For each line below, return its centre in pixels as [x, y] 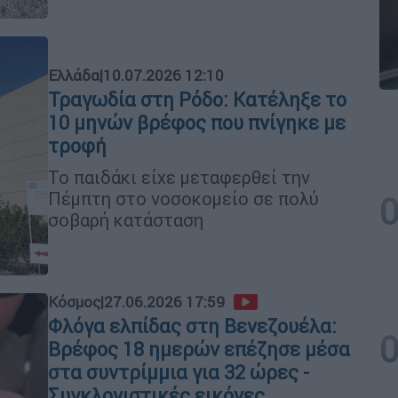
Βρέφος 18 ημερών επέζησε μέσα [199, 350]
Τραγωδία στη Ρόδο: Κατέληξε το [197, 100]
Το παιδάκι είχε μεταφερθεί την [179, 178]
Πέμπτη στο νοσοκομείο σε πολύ [183, 199]
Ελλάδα [74, 76]
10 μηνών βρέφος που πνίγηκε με [197, 123]
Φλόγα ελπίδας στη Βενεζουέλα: [192, 327]
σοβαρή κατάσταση [126, 220]
